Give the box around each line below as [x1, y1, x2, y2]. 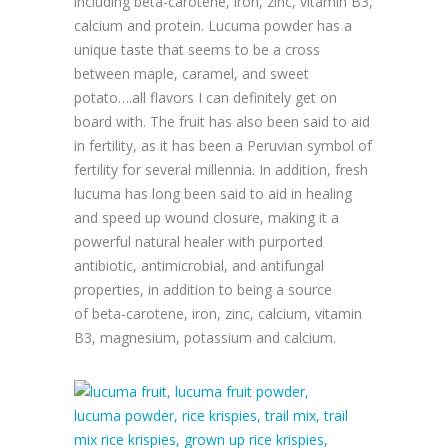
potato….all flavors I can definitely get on [74, 88, 337, 108]
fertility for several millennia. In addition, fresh [74, 160, 368, 180]
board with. [74, 112, 146, 132]
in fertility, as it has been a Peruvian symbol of [74, 136, 372, 156]
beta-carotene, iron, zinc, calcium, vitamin [92, 304, 362, 324]
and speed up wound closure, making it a [74, 208, 339, 228]
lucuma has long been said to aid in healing [74, 184, 352, 204]
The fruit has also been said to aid [150, 112, 370, 132]
